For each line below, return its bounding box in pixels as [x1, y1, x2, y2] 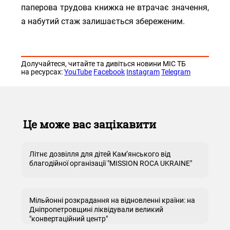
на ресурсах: [21, 68, 65, 76]
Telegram [161, 68, 191, 76]
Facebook [93, 68, 125, 76]
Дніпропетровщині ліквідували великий [29, 205, 163, 214]
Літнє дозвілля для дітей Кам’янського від [29, 150, 170, 158]
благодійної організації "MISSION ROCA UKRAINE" [29, 159, 192, 167]
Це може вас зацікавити [23, 117, 156, 131]
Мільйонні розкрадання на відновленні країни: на [29, 196, 195, 204]
